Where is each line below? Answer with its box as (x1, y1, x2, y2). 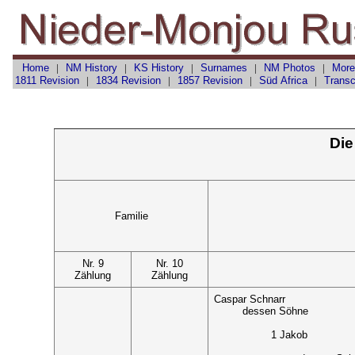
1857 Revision (177, 74, 242, 86)
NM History (65, 61, 117, 74)
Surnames (200, 61, 247, 74)
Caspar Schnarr (214, 293, 286, 306)
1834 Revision (95, 74, 161, 86)
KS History (133, 61, 184, 74)
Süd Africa (258, 74, 307, 86)
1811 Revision (14, 74, 79, 86)
